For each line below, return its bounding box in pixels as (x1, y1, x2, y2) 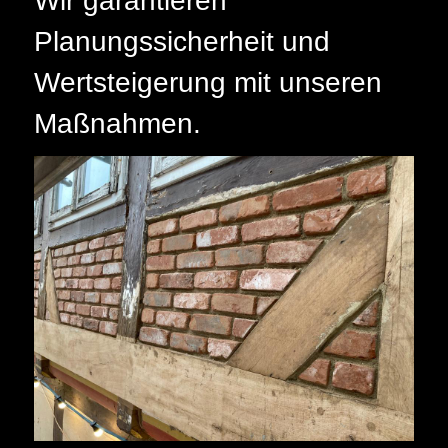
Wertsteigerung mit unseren (34, 66, 382, 98)
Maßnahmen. (34, 107, 201, 139)
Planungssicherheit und (34, 25, 330, 57)
